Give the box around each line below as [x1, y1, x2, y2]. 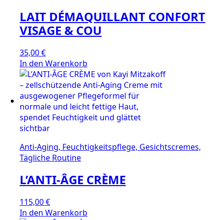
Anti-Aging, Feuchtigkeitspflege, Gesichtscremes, [20, 141, 201, 153]
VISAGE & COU [20, 22, 102, 39]
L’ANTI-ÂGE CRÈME [20, 171, 126, 188]
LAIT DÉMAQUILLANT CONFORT [20, 8, 205, 25]
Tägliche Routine [20, 152, 81, 164]
